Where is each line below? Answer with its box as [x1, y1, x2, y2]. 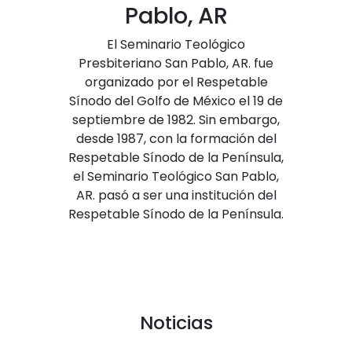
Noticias [139, 310, 213, 336]
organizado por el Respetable [84, 73, 268, 92]
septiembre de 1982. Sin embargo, [72, 111, 280, 130]
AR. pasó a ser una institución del [75, 186, 277, 205]
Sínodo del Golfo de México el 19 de [69, 92, 283, 111]
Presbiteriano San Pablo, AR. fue [79, 54, 273, 73]
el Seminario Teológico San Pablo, [73, 167, 279, 186]
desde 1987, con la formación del [75, 130, 277, 148]
